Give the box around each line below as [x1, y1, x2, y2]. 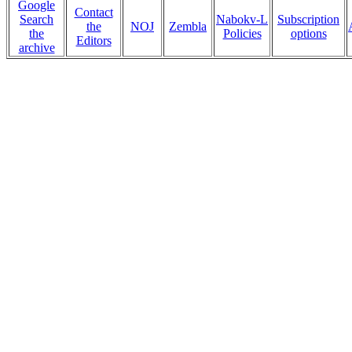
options [290, 27, 327, 41]
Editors [75, 34, 112, 48]
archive [18, 41, 55, 55]
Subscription [277, 13, 339, 27]
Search [20, 13, 53, 27]
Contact [74, 5, 113, 20]
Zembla [169, 20, 207, 34]
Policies [222, 27, 262, 41]
